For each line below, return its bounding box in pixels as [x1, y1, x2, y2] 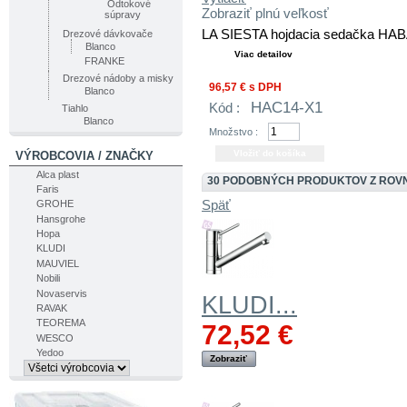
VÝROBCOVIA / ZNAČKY [15, 149, 154, 164]
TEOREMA [35, 317, 85, 329]
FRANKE [84, 55, 125, 67]
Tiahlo [62, 102, 89, 114]
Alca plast [35, 168, 79, 180]
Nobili [35, 273, 60, 284]
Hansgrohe [35, 213, 85, 224]
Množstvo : [208, 125, 258, 137]
